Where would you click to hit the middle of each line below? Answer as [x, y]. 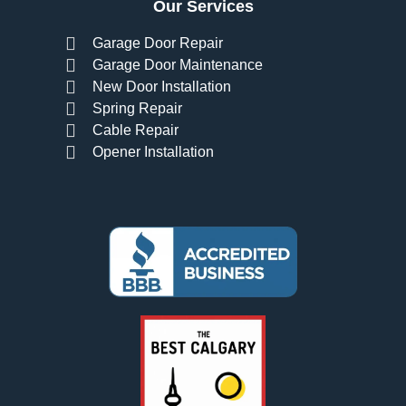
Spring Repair [137, 108]
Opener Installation [153, 151]
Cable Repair [135, 130]
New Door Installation [162, 86]
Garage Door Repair [158, 43]
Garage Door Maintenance [178, 64]
